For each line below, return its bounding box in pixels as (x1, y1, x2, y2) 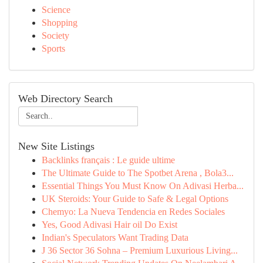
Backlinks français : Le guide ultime (42, 155, 175, 165)
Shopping (42, 18, 77, 28)
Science (42, 5, 70, 15)
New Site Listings (18, 140, 95, 152)
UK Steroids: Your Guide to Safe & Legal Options (42, 194, 228, 204)
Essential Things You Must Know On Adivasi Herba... (42, 181, 244, 191)
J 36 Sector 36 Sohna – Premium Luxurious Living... (42, 245, 238, 255)
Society (42, 31, 69, 41)
